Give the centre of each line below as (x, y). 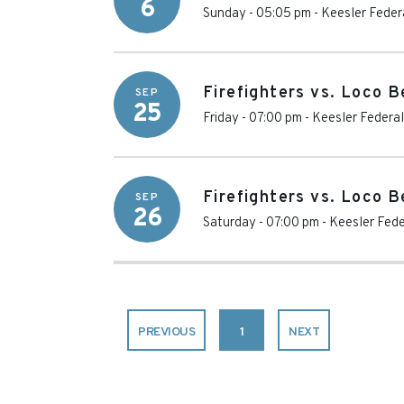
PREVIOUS (167, 332)
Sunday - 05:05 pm (257, 14)
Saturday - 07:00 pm (261, 223)
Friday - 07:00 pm (252, 119)
